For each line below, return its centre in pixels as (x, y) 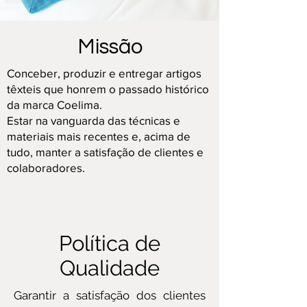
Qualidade (110, 268)
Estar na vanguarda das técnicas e (94, 120)
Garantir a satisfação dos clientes (110, 295)
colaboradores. (46, 168)
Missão (110, 47)
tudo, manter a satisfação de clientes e (105, 152)
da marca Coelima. (54, 105)
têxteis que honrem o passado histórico (108, 89)
